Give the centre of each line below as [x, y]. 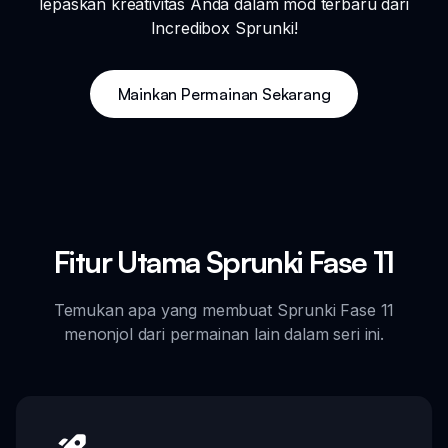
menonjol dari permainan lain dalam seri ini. [224, 334]
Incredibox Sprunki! [224, 28]
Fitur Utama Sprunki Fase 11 [224, 262]
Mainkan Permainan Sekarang [224, 94]
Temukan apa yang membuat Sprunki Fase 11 [224, 310]
